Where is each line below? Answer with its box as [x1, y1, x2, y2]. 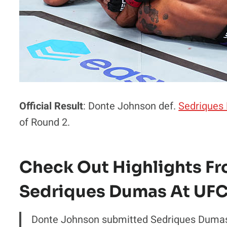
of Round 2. [19, 115, 70, 130]
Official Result [19, 98, 84, 113]
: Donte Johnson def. [83, 98, 179, 113]
